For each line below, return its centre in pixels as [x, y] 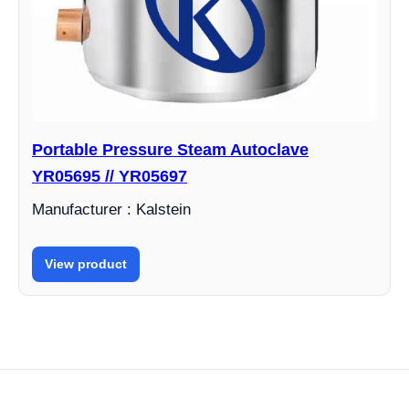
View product [86, 264]
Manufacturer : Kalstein [111, 210]
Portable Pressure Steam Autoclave [170, 150]
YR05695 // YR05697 [110, 177]
